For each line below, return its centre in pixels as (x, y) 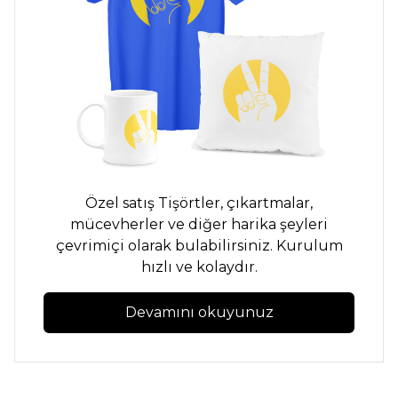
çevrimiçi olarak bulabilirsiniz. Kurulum (199, 245)
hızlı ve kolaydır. (199, 267)
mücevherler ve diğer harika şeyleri (199, 224)
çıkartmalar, (268, 203)
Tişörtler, (191, 203)
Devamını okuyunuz (199, 312)
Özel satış (122, 203)
